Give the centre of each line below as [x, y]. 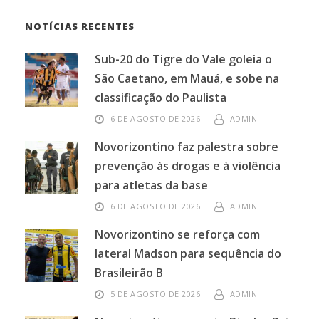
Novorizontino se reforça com [177, 235]
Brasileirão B [129, 273]
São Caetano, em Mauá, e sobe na [187, 79]
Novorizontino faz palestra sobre [187, 147]
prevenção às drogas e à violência [188, 166]
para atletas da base [151, 185]
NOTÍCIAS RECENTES [80, 27]
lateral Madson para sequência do [188, 254]
